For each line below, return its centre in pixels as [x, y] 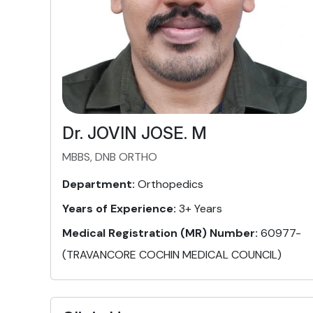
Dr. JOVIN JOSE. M [134, 133]
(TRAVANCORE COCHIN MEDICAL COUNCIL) [172, 255]
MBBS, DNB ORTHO [110, 157]
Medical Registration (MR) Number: [160, 233]
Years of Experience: [119, 209]
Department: [99, 184]
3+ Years [199, 209]
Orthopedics [169, 184]
